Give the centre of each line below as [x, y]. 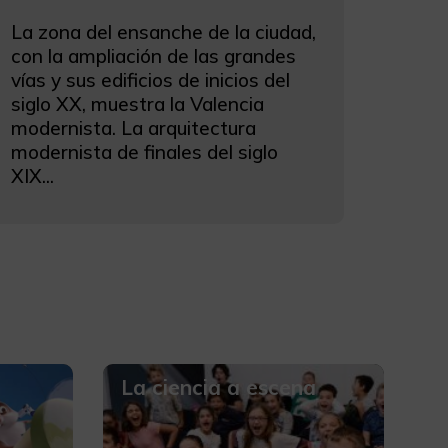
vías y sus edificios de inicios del [151, 79]
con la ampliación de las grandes [154, 55]
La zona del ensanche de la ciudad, [164, 31]
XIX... [33, 175]
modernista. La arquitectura [134, 127]
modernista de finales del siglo [145, 151]
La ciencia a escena [218, 386]
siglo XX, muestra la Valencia [138, 103]
